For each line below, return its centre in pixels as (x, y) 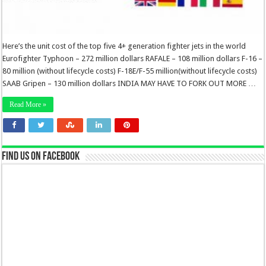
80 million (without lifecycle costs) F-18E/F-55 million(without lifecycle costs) (130, 71)
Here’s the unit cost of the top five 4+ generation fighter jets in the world (124, 46)
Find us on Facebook (41, 157)
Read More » (28, 104)
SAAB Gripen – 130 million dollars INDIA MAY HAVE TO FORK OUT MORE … (129, 83)
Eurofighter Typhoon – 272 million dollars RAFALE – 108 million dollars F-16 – (133, 58)
